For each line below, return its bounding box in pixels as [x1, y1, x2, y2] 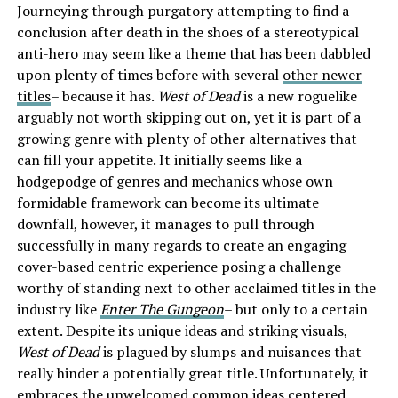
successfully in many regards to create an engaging [16, 235, 346, 255]
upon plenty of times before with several [16, 64, 283, 84]
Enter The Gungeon [99, 298, 224, 319]
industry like [16, 298, 100, 319]
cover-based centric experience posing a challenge [16, 256, 341, 276]
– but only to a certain [223, 298, 368, 319]
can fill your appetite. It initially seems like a [16, 149, 302, 170]
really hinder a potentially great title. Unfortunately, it [16, 362, 369, 383]
